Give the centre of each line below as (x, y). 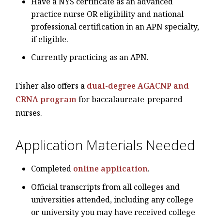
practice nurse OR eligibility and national (107, 14)
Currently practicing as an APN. (90, 57)
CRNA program (46, 100)
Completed (52, 169)
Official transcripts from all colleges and (105, 187)
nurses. (29, 113)
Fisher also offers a (51, 86)
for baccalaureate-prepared (130, 100)
